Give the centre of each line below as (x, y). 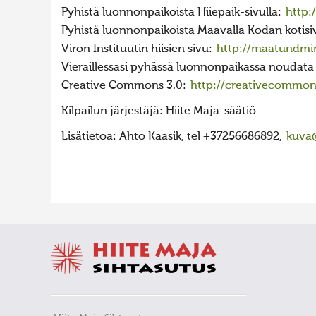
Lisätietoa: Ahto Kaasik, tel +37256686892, (173, 137)
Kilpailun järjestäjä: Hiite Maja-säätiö (159, 111)
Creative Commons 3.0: (125, 86)
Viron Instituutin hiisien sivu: (138, 49)
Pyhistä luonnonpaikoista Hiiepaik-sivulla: (173, 13)
